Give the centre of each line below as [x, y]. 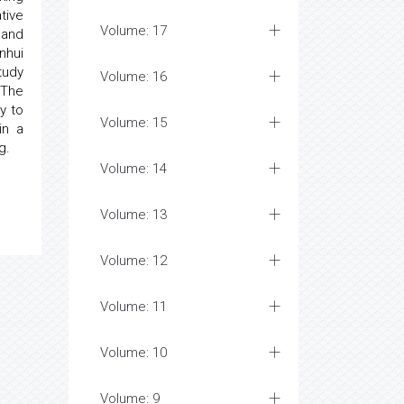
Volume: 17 [133, 31]
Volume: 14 [133, 169]
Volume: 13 [133, 215]
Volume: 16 [133, 77]
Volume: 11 [133, 307]
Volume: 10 [133, 353]
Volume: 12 [133, 261]
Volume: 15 [133, 123]
